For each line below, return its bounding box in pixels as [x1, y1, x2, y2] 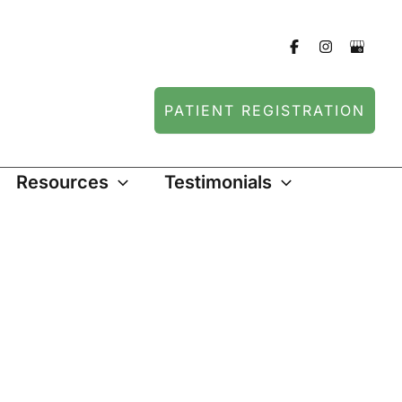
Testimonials [164, 171, 272, 194]
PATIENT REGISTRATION [164, 101, 365, 120]
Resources [16, 171, 109, 194]
